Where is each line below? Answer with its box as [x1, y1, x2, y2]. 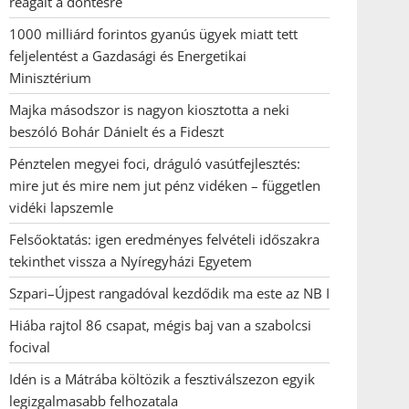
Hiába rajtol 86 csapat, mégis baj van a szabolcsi [9, 316, 311, 334]
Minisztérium [9, 68, 91, 87]
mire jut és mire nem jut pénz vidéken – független [9, 176, 320, 194]
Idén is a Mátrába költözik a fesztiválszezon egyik [9, 370, 315, 388]
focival [9, 338, 50, 356]
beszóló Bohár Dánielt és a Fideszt [9, 122, 224, 141]
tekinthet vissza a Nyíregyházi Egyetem [9, 252, 252, 270]
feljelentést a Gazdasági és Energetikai [9, 47, 246, 65]
